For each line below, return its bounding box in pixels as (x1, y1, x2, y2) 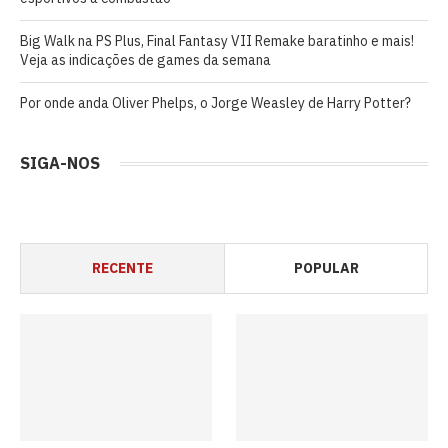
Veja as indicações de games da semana (20, 50, 271, 69)
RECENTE (92, 258, 153, 277)
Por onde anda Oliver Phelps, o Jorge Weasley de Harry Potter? (20, 93, 411, 112)
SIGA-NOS (20, 152, 100, 173)
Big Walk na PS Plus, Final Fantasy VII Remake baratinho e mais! (20, 31, 414, 50)
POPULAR (293, 258, 359, 277)
